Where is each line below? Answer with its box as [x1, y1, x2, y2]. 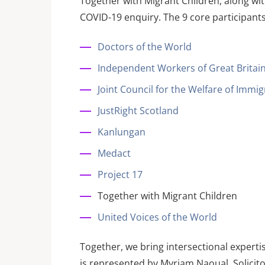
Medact [98, 147, 131, 160]
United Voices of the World [98, 211, 217, 224]
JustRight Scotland [98, 104, 179, 118]
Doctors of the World [98, 40, 192, 54]
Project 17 [98, 168, 143, 182]
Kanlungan [98, 125, 146, 139]
